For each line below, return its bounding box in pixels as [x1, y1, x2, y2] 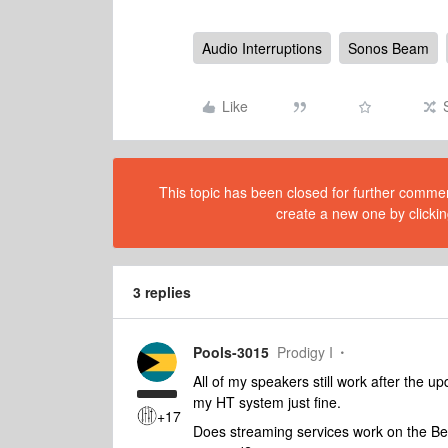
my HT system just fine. [193, 392, 341, 412]
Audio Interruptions [202, 38, 322, 58]
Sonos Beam [348, 38, 429, 58]
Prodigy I [277, 342, 333, 362]
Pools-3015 [193, 342, 269, 362]
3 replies [133, 282, 191, 302]
